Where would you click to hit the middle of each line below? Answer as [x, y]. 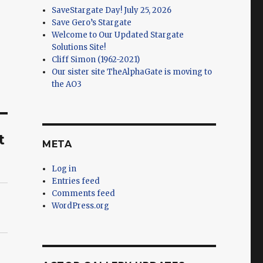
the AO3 [67, 84]
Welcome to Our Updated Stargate [118, 35]
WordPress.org [81, 205]
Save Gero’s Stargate [92, 22]
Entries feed [76, 181]
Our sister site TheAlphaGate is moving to [132, 72]
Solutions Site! [79, 47]
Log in [64, 168]
